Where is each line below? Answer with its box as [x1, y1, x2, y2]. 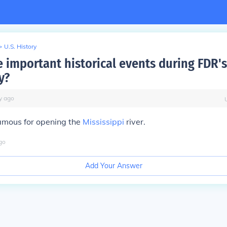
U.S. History [4, 43, 36, 50]
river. [124, 117, 145, 127]
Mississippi [83, 117, 124, 127]
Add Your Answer [85, 161, 142, 170]
